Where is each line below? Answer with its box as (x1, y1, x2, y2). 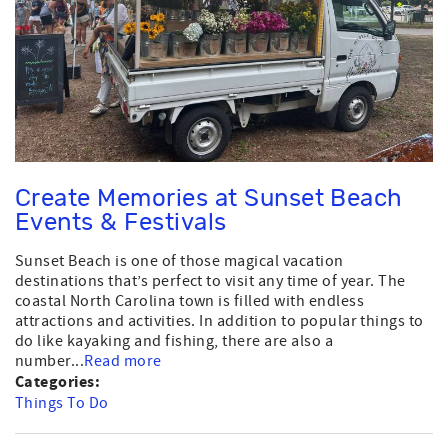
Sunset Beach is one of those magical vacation (15, 250, 344, 271)
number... (15, 350, 85, 371)
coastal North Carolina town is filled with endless (15, 290, 365, 311)
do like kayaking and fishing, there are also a (15, 330, 334, 351)
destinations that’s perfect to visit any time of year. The (15, 270, 406, 291)
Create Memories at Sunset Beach (15, 186, 403, 211)
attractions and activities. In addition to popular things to (15, 310, 424, 331)
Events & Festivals (15, 210, 227, 235)
